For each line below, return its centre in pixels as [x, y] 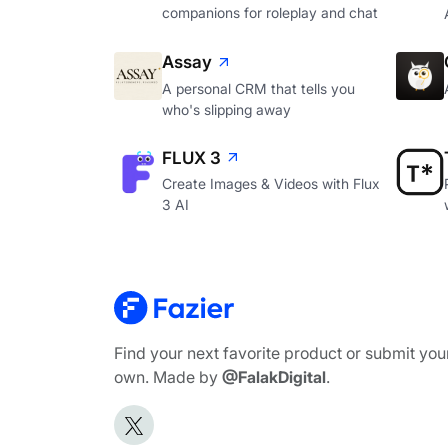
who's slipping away [226, 109]
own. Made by [166, 376]
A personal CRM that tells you [258, 88]
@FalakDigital [272, 376]
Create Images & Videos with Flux [271, 184]
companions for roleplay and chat [270, 13]
